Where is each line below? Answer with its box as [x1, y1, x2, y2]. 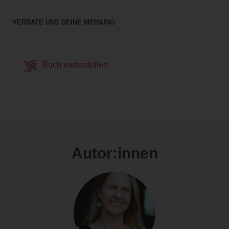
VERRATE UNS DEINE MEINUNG [12, 18, 115, 27]
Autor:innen [71, 145, 158, 162]
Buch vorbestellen [40, 60, 108, 70]
